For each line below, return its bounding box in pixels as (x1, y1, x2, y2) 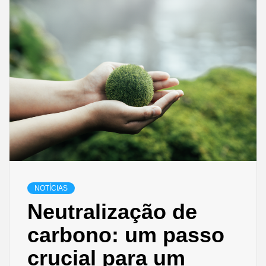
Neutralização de (27, 199, 197, 224)
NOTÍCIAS (34, 183, 68, 192)
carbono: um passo (27, 222, 224, 247)
